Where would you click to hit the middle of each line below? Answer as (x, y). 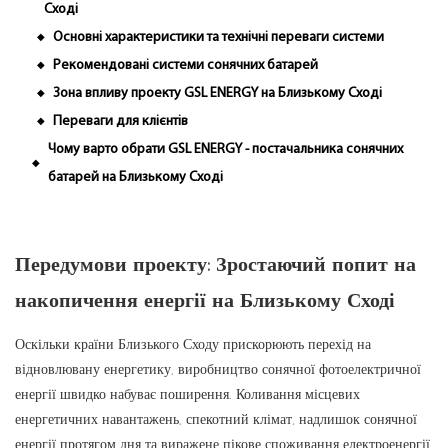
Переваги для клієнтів (120, 122)
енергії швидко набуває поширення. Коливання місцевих (187, 394)
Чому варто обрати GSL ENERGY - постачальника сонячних (225, 150)
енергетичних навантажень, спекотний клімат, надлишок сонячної (216, 419)
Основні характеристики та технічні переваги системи (218, 38)
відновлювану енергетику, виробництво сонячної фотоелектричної (218, 369)
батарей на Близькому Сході (135, 178)
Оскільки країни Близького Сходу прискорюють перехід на (193, 344)
